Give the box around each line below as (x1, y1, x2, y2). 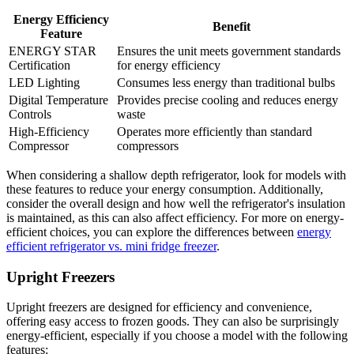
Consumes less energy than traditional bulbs (117, 75, 335, 89)
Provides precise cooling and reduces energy (117, 92, 338, 107)
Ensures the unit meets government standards (117, 43, 341, 58)
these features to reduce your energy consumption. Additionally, (6, 182, 323, 196)
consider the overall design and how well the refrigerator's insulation (6, 196, 345, 210)
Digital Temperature (9, 92, 108, 107)
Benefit (212, 19, 250, 33)
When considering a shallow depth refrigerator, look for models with (6, 168, 346, 182)
